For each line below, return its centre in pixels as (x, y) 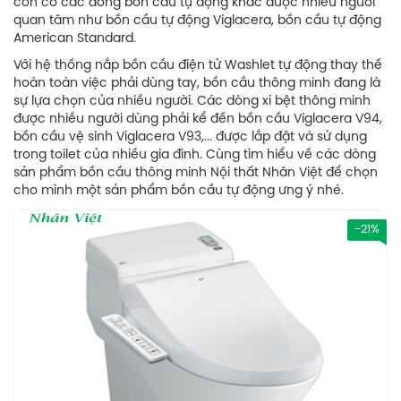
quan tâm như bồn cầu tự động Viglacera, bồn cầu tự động (197, 21)
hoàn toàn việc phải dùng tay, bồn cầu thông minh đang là (197, 84)
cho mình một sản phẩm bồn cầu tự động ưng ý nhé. (179, 191)
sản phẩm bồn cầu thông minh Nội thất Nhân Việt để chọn (196, 173)
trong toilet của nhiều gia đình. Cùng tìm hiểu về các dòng (195, 155)
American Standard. (75, 39)
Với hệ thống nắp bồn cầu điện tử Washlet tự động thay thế (198, 66)
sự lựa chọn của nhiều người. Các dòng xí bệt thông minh (192, 102)
